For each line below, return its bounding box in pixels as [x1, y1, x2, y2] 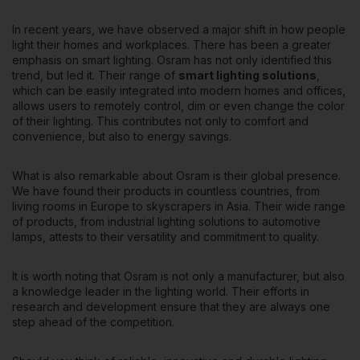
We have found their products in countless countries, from [12, 184, 320, 198]
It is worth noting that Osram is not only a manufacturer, [12, 269, 303, 284]
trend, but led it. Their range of [12, 68, 178, 83]
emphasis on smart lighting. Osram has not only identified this [12, 53, 332, 67]
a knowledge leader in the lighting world [12, 284, 226, 299]
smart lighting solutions [178, 68, 317, 83]
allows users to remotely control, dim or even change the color [12, 99, 345, 113]
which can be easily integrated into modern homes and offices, [12, 84, 346, 98]
